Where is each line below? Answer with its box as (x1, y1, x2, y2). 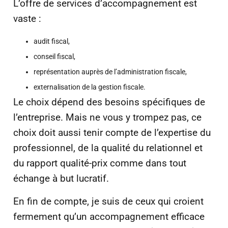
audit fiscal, (34, 37, 70, 46)
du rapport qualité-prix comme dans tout (13, 157, 186, 169)
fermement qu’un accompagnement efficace (13, 210, 205, 222)
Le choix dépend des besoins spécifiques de (13, 96, 205, 108)
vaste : (13, 12, 41, 24)
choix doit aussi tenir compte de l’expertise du (13, 127, 211, 139)
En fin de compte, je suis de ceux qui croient (13, 195, 204, 207)
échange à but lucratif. (13, 173, 109, 185)
